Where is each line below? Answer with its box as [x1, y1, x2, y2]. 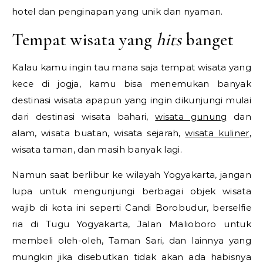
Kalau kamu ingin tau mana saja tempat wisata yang [12, 61, 251, 73]
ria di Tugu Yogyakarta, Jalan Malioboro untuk [12, 218, 251, 230]
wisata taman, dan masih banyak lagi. [12, 143, 182, 155]
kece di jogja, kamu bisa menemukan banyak [12, 77, 251, 89]
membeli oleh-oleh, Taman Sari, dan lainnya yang [12, 234, 251, 246]
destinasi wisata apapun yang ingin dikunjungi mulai [12, 94, 251, 106]
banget [186, 28, 234, 50]
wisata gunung [155, 110, 227, 122]
